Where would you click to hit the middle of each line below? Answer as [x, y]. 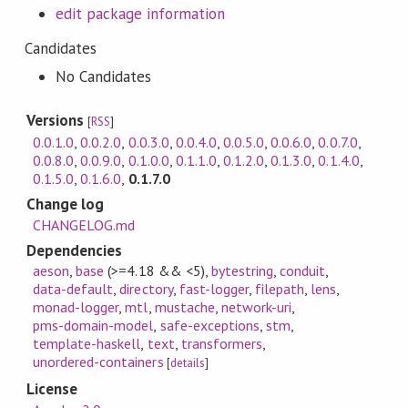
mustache [184, 307]
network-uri [256, 307]
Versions [57, 120]
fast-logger [214, 289]
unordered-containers [98, 362]
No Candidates [103, 76]
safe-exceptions [209, 326]
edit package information [140, 13]
